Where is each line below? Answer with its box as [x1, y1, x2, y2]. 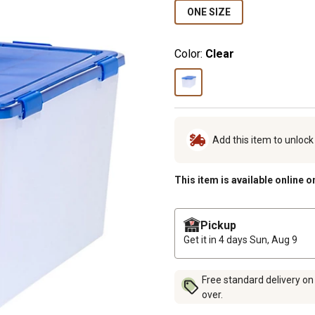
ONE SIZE [187, 6, 231, 18]
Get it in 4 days [184, 233, 250, 245]
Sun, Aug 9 [250, 233, 297, 245]
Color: [174, 46, 202, 60]
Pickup [200, 218, 236, 232]
